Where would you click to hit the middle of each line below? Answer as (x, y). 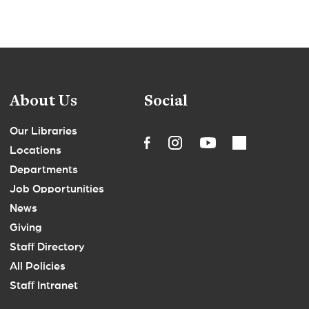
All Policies (38, 267)
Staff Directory (47, 247)
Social (166, 102)
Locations (36, 151)
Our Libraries (43, 131)
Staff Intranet (44, 286)
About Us (43, 102)
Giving (26, 228)
